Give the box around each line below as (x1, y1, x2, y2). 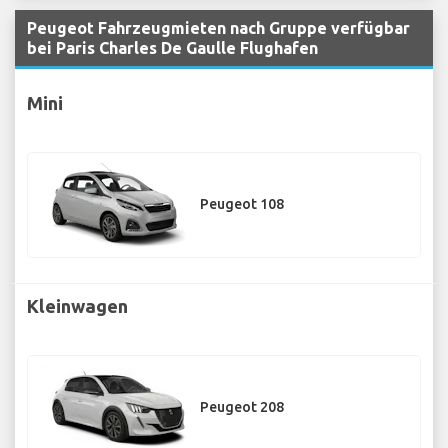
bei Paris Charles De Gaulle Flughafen (27, 39, 318, 58)
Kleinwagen (27, 295, 128, 316)
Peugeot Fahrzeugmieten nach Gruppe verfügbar (27, 19, 410, 38)
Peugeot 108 (200, 196, 284, 213)
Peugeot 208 (200, 399, 284, 416)
